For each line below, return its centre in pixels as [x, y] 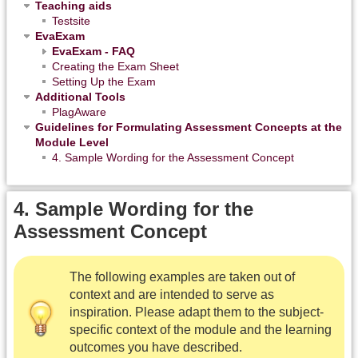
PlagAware [79, 111]
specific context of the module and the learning [201, 329]
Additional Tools [80, 96]
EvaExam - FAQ [93, 51]
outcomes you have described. [156, 347]
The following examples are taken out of [182, 276]
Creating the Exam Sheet [115, 66]
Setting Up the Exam [104, 81]
